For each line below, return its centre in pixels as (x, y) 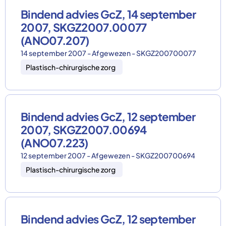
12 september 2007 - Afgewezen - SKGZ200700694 (108, 155)
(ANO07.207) (55, 40)
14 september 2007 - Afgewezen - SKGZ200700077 (108, 53)
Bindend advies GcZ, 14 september (108, 14)
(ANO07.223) (54, 143)
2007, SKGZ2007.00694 (84, 130)
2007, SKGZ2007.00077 (84, 27)
